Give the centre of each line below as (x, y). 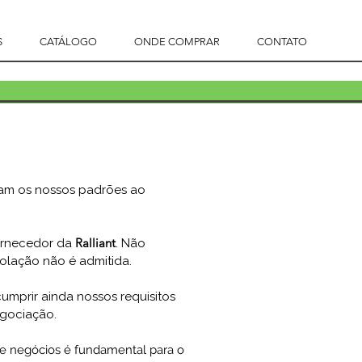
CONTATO (282, 42)
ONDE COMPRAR (177, 42)
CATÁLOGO (68, 42)
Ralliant (95, 243)
